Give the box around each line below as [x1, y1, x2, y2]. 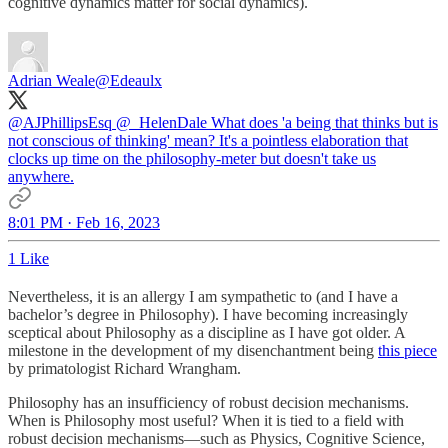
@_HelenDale [116, 113, 207, 131]
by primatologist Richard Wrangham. [8, 359, 241, 377]
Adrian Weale [8, 71, 95, 89]
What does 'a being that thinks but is [207, 113, 438, 131]
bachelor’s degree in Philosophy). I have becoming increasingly [8, 305, 408, 323]
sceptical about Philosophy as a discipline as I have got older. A [8, 323, 405, 341]
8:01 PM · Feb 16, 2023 [8, 213, 160, 231]
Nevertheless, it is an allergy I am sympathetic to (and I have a [8, 287, 398, 305]
